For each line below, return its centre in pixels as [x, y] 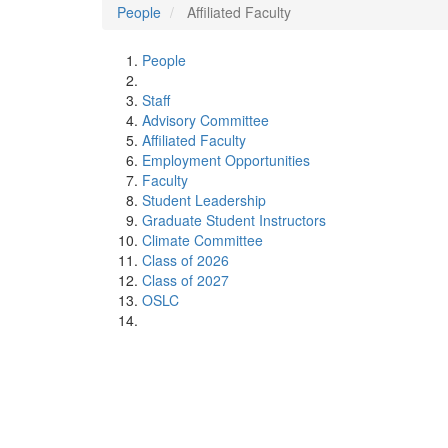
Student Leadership [204, 200]
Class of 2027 [185, 280]
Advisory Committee [205, 120]
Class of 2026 [185, 260]
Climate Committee [202, 240]
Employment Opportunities [226, 160]
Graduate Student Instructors [234, 220]
